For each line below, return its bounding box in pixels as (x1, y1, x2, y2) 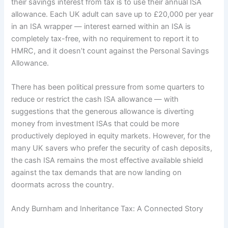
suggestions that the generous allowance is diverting (11, 107, 194, 117)
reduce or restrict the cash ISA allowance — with (11, 95, 179, 104)
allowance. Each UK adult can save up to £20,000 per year (11, 9, 214, 19)
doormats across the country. (11, 180, 115, 190)
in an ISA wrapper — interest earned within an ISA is (11, 21, 191, 31)
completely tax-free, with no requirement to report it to (11, 34, 199, 43)
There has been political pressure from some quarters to (11, 82, 205, 92)
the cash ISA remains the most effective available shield (11, 156, 204, 165)
